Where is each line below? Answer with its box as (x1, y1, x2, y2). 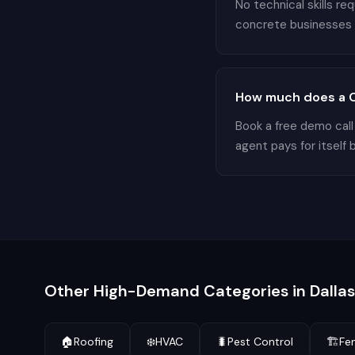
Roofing (74, 334, 113, 349)
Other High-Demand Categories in (44, 281, 310, 301)
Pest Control (227, 334, 293, 349)
